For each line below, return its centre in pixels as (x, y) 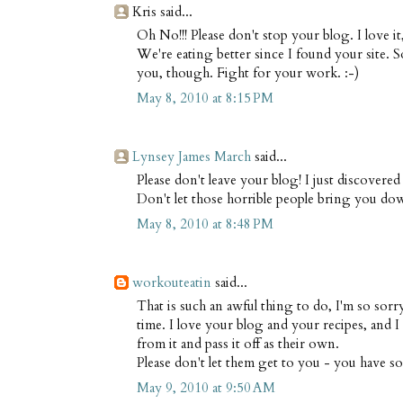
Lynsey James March (192, 157)
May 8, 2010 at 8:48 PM (205, 224)
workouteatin (172, 283)
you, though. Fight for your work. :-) (248, 72)
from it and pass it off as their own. (238, 343)
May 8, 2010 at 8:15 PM (205, 99)
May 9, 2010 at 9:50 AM (206, 388)
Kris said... (162, 12)
